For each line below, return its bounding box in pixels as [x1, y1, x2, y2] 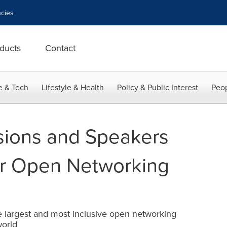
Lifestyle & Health [42, 82, 104, 93]
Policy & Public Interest [117, 82, 198, 93]
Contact [45, 42, 75, 54]
